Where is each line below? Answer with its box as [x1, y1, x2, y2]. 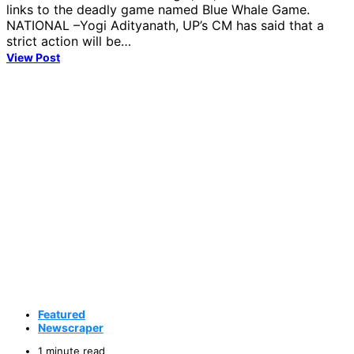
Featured [38, 307, 85, 321]
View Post [6, 50, 60, 64]
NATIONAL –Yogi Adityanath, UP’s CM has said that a [6, 17, 324, 33]
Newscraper [38, 320, 104, 334]
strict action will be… [6, 32, 131, 49]
